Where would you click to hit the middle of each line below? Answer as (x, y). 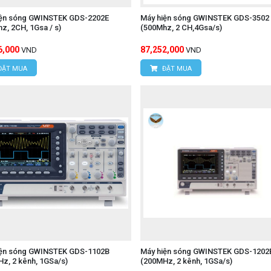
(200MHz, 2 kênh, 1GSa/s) (186, 261)
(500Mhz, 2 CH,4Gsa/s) (181, 28)
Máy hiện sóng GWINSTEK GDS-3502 (204, 18)
